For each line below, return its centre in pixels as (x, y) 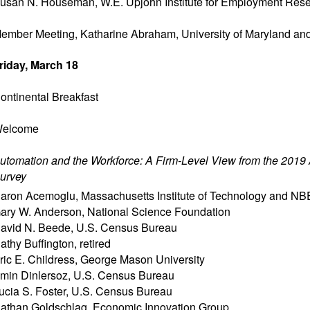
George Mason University (143, 259)
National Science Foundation (159, 211)
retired (95, 243)
